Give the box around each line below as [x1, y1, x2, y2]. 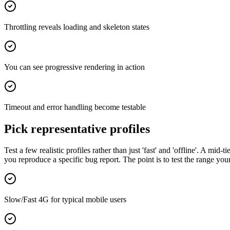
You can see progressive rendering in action [4, 62, 145, 71]
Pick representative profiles [4, 122, 150, 136]
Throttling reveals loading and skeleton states [4, 22, 149, 31]
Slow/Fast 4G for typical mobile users [4, 195, 126, 204]
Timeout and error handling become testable [4, 102, 146, 111]
